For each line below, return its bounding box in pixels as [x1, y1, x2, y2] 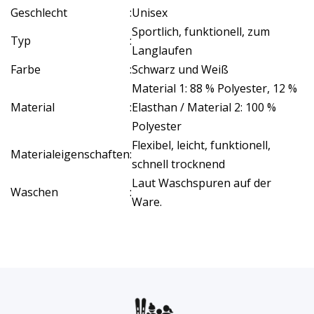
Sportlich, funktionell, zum [132, 24, 270, 39]
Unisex [132, 5, 168, 20]
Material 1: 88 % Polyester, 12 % [132, 81, 297, 96]
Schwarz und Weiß [132, 62, 228, 77]
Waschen [11, 184, 58, 200]
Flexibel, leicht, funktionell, [132, 137, 271, 153]
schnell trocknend [132, 156, 225, 172]
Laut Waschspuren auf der [132, 175, 271, 191]
